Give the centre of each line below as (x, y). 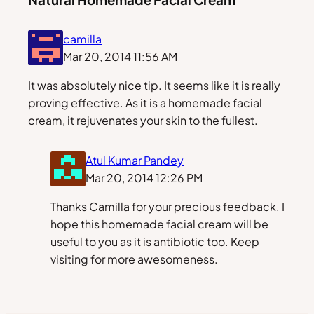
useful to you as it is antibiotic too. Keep (155, 241)
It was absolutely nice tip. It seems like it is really (154, 85)
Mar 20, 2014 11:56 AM (120, 56)
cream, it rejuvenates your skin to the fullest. (143, 120)
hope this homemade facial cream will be (159, 224)
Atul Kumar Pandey (135, 160)
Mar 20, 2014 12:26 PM (144, 177)
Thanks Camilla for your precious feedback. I (168, 206)
